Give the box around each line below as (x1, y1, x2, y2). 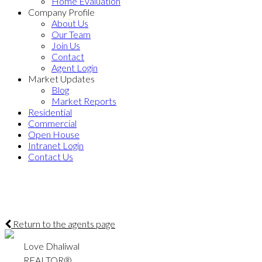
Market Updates (28, 73, 95, 84)
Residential (28, 106, 72, 118)
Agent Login (51, 62, 98, 73)
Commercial (28, 118, 77, 129)
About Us (51, 18, 88, 29)
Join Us (51, 40, 80, 51)
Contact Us (28, 151, 73, 162)
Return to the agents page (11, 218, 115, 229)
